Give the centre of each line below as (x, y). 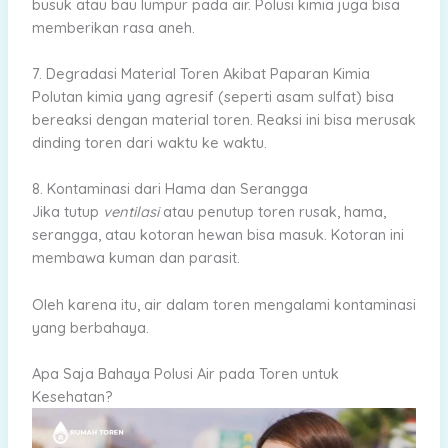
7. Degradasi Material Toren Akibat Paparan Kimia (200, 74)
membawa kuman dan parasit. (135, 258)
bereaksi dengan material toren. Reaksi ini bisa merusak (223, 120)
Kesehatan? (72, 397)
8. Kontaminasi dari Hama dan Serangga (169, 189)
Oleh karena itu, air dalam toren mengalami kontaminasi (223, 304)
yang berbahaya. (90, 327)
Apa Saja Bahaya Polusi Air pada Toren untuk (185, 374)
